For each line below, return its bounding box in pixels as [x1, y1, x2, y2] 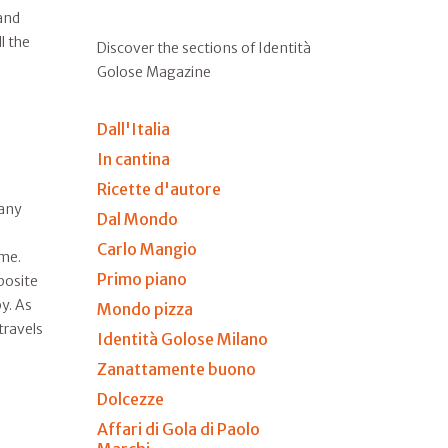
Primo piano [96, 268, 187, 289]
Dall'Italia [96, 118, 170, 139]
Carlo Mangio [96, 238, 197, 259]
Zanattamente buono [96, 358, 256, 379]
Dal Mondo [96, 208, 178, 229]
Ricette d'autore [96, 178, 221, 199]
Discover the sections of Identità [96, 38, 311, 57]
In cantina [96, 148, 170, 169]
